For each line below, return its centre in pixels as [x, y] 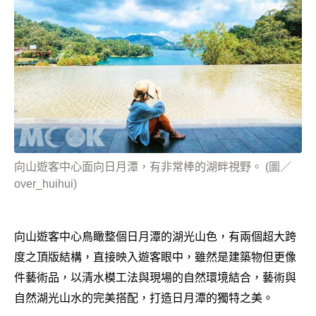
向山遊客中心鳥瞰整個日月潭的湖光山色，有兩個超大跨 [155, 237]
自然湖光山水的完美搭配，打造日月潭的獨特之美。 [144, 298]
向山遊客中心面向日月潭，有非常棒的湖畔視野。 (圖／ [153, 167]
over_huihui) [45, 184]
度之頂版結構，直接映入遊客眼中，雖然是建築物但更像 [155, 257]
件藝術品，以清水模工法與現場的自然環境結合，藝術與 [155, 278]
